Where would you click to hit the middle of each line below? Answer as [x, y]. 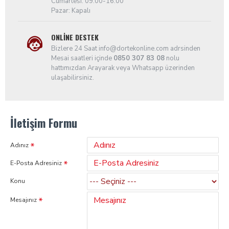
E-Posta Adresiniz [36, 163]
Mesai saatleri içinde [82, 58]
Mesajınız [24, 200]
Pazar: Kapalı [71, 11]
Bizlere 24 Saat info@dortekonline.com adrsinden [126, 49]
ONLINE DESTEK [75, 37]
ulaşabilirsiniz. [73, 78]
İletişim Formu [44, 123]
